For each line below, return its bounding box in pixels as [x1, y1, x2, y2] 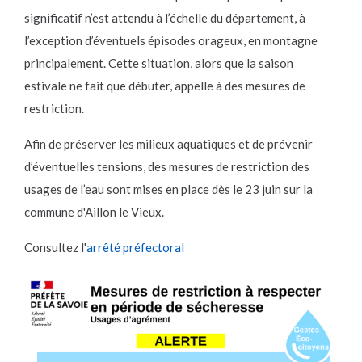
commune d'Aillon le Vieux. [24, 204, 164, 220]
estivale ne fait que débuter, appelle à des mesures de [24, 78, 305, 94]
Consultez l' [24, 240, 86, 255]
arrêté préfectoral [86, 240, 184, 255]
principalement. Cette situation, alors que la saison [24, 56, 293, 71]
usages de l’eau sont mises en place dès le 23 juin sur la [24, 182, 313, 197]
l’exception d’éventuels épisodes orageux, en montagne [24, 33, 318, 48]
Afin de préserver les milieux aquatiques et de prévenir [24, 137, 313, 152]
